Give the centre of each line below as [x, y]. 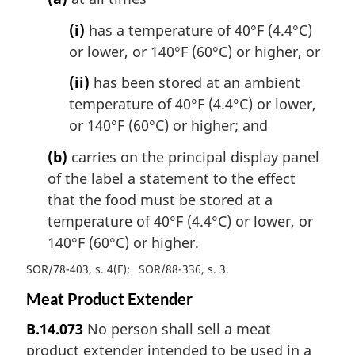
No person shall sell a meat [177, 329]
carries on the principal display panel [193, 157]
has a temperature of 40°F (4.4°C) [198, 30]
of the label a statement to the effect [172, 179]
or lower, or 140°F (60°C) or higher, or [195, 51]
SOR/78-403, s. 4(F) [76, 269]
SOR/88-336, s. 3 [183, 269]
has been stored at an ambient [195, 83]
